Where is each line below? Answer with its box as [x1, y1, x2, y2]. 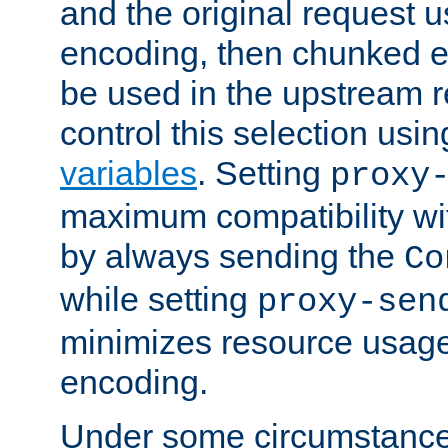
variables [60, 153, 197, 192]
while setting [60, 279, 257, 318]
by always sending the [60, 236, 404, 275]
